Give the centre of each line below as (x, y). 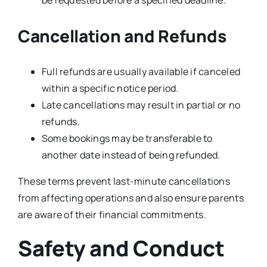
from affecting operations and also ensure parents (131, 198)
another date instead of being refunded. (131, 155)
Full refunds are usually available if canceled (141, 72)
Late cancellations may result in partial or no (141, 105)
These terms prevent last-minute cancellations (124, 181)
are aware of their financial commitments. (112, 215)
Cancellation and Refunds (122, 36)
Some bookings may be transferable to (127, 139)
